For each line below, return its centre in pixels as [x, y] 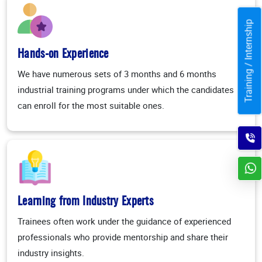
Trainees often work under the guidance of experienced [124, 221]
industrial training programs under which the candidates [126, 90]
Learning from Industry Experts [85, 202]
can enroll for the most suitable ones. [91, 106]
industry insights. [51, 253]
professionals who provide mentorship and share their [123, 237]
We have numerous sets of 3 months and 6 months [117, 74]
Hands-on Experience [63, 55]
